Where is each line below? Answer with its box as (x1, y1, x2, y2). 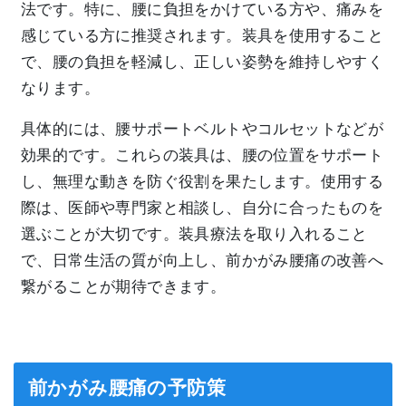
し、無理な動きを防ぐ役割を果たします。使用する (21, 173, 384, 191)
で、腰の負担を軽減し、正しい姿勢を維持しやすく (21, 53, 384, 72)
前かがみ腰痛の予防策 (28, 377, 226, 399)
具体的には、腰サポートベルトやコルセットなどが (21, 121, 384, 139)
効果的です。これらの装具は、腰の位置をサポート (21, 147, 384, 165)
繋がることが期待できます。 (21, 278, 227, 296)
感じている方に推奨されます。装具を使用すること (21, 27, 384, 45)
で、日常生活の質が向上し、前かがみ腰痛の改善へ (21, 252, 384, 270)
